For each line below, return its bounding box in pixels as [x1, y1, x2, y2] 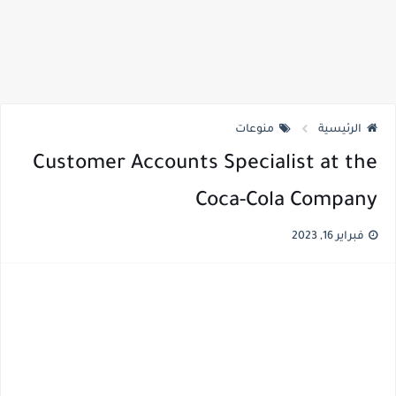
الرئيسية [318, 124, 362, 136]
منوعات [235, 124, 274, 136]
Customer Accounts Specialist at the [33, 154, 377, 176]
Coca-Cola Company [195, 191, 377, 213]
